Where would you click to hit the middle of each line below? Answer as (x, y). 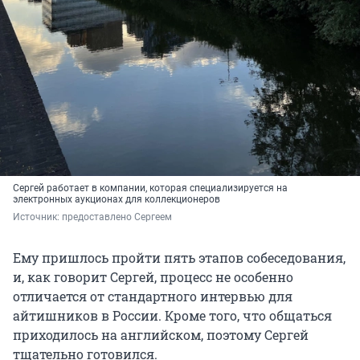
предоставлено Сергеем (117, 217)
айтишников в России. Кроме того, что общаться (172, 316)
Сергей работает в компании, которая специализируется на (150, 188)
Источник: (37, 217)
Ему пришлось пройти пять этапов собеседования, (179, 258)
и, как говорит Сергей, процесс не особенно (153, 277)
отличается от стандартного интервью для (153, 297)
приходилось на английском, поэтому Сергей (161, 335)
